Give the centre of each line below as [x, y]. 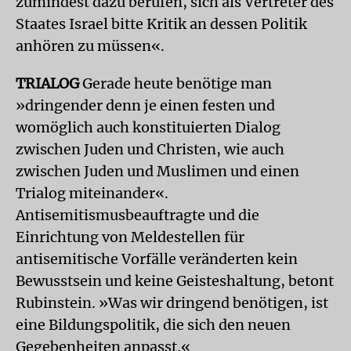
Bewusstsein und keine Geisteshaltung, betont [175, 281]
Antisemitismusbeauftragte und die [138, 215]
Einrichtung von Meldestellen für [130, 237]
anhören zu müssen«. [90, 46]
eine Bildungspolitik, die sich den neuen [153, 325]
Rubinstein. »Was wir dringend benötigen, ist [172, 303]
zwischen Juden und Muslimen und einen [157, 171]
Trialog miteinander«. [92, 193]
